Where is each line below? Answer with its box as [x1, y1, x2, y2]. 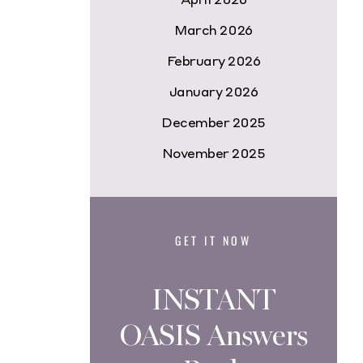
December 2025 [161, 113, 266, 130]
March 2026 [174, 21, 253, 38]
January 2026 [169, 83, 258, 100]
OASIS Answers [120, 318, 307, 353]
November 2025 [161, 144, 266, 161]
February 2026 [166, 52, 261, 69]
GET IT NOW [175, 232, 252, 249]
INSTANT [152, 283, 275, 318]
